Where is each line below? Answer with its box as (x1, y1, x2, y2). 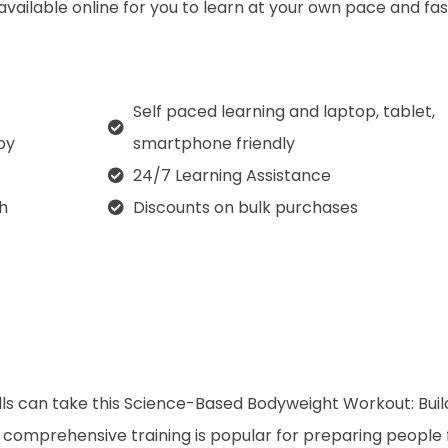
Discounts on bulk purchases (132, 196, 358, 219)
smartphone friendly (132, 132, 295, 155)
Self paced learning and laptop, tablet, (132, 100, 435, 123)
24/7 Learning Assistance (132, 164, 331, 187)
